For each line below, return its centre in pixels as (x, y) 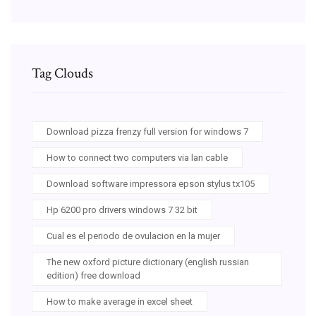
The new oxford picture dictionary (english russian (148, 262)
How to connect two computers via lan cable (137, 157)
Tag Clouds (62, 73)
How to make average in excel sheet (120, 301)
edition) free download (93, 275)
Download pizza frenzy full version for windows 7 (147, 131)
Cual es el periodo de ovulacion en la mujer (133, 236)
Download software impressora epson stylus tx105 (151, 183)
